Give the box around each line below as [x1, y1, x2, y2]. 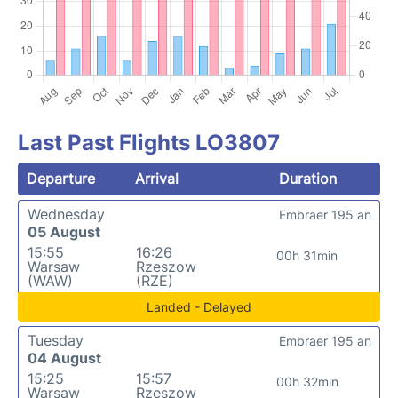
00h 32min [275, 374, 338, 389]
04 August [28, 349, 101, 367]
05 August [28, 223, 100, 241]
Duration [278, 170, 337, 187]
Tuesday [28, 331, 84, 349]
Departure [27, 170, 95, 187]
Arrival [135, 170, 179, 187]
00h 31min [276, 248, 338, 263]
